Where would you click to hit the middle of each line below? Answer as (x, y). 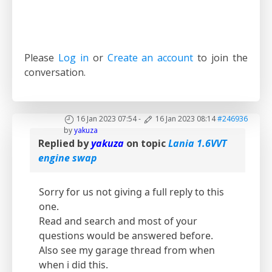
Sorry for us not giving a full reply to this (131, 192)
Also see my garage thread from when (127, 250)
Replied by (65, 144)
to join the (221, 58)
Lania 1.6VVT (198, 144)
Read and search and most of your (118, 221)
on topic (146, 144)
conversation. (55, 73)
